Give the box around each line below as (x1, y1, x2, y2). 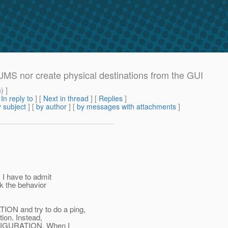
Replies (99, 93, 123, 104)
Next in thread (43, 93, 89, 104)
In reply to (1, 93, 33, 104)
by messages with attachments (77, 101, 176, 112)
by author (36, 101, 67, 112)
